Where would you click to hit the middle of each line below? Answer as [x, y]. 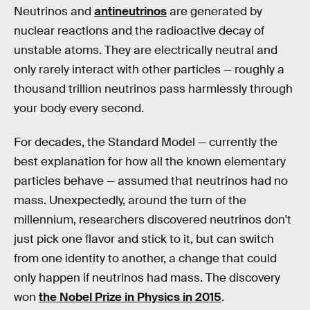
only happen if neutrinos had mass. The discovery [147, 278]
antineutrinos [130, 11]
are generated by [215, 11]
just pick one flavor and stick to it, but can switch [144, 239]
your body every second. [79, 108]
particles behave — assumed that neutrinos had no [151, 181]
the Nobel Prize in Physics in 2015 [130, 298]
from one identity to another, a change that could [145, 259]
